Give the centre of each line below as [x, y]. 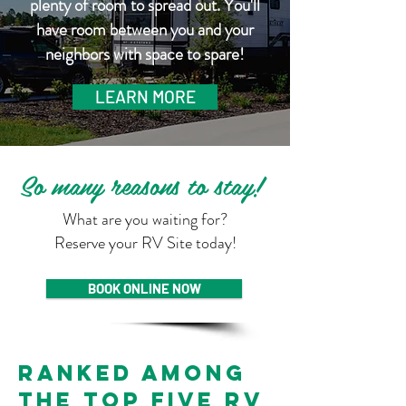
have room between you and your [145, 29]
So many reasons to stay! [145, 184]
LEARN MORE [145, 97]
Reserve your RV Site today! [145, 243]
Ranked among [132, 372]
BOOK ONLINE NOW [144, 288]
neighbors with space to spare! [145, 54]
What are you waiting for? [145, 219]
